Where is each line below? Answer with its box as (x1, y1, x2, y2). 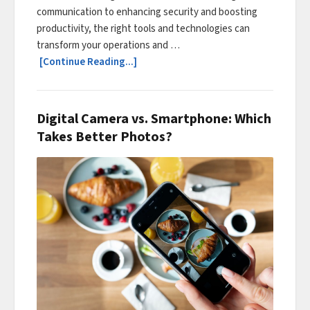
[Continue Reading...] (39, 55, 137, 70)
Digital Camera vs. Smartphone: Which (37, 109, 271, 129)
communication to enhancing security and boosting (37, 5, 257, 20)
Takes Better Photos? (37, 127, 172, 147)
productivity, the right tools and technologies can (37, 21, 250, 37)
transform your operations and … (37, 38, 180, 53)
